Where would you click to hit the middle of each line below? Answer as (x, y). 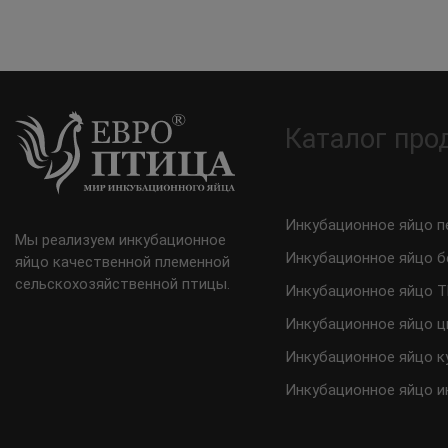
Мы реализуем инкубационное (120, 240)
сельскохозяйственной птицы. (122, 284)
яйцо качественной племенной (122, 262)
